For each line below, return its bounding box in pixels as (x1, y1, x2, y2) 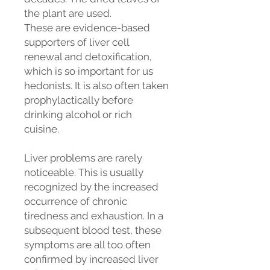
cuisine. (24, 123, 59, 135)
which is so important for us (24, 65, 153, 77)
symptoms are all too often (24, 239, 151, 251)
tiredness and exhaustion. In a (24, 210, 163, 222)
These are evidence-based (24, 22, 150, 34)
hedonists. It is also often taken (24, 80, 169, 92)
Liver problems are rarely (24, 152, 142, 164)
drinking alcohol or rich (24, 108, 132, 121)
